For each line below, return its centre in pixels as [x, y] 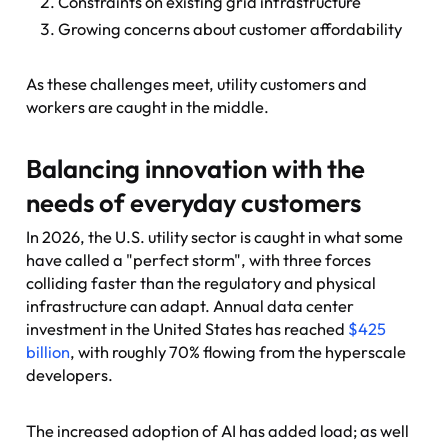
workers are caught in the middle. [148, 106]
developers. [70, 374]
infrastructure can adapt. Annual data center [190, 305]
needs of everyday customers [194, 202]
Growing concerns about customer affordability [230, 28]
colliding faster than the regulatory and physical [201, 282]
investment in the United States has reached [187, 328]
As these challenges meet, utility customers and [197, 83]
